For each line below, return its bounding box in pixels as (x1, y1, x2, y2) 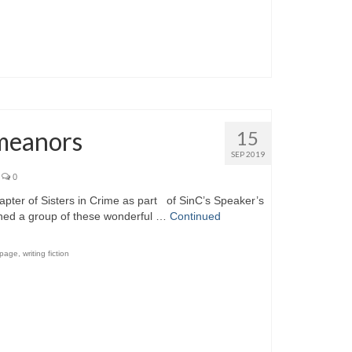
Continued (170, 210, 222, 223)
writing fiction (23, 249, 70, 258)
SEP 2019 (230, 149, 265, 159)
